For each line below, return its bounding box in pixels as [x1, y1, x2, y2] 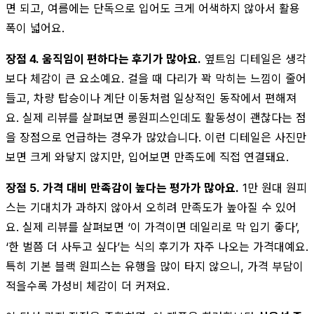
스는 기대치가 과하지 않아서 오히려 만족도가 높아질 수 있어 [6, 200, 296, 214]
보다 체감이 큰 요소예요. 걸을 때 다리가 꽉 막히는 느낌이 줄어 [6, 71, 306, 86]
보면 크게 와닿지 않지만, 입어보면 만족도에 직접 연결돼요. [6, 149, 289, 164]
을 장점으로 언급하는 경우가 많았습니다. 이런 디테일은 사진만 [6, 130, 306, 144]
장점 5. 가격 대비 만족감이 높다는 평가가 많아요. [6, 180, 239, 195]
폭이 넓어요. [6, 20, 64, 35]
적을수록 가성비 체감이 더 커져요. [6, 278, 170, 293]
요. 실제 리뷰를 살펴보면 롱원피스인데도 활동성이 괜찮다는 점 [6, 110, 306, 125]
